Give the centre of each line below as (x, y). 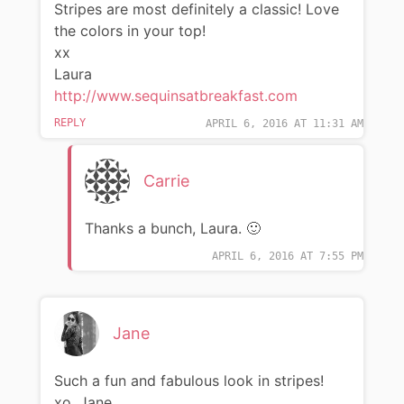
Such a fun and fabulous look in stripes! (188, 380)
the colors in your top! (129, 30)
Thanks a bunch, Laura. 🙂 (172, 228)
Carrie (166, 180)
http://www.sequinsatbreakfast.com (175, 95)
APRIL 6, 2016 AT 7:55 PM (288, 256)
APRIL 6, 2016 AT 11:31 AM (285, 123)
